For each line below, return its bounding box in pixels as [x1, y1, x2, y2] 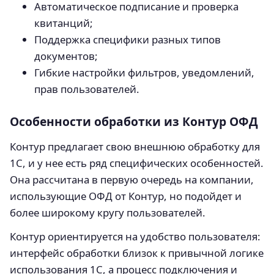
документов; [34, 48, 98, 63]
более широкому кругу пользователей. [10, 205, 206, 220]
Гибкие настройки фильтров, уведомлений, [34, 65, 254, 80]
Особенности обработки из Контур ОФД [10, 113, 258, 130]
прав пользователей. [34, 81, 139, 96]
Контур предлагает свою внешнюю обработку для [10, 139, 260, 154]
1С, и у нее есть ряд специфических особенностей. [10, 155, 264, 170]
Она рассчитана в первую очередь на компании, [10, 172, 254, 187]
